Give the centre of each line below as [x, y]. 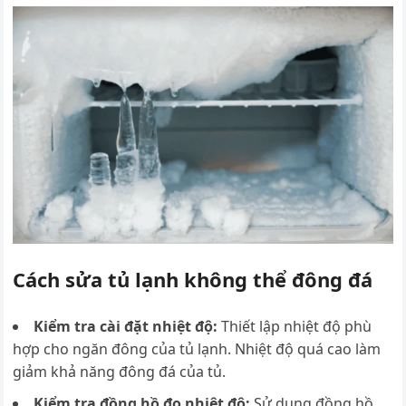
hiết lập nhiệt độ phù [301, 327]
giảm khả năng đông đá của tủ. [120, 372]
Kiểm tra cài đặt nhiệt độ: [128, 327]
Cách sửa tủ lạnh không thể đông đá [193, 280]
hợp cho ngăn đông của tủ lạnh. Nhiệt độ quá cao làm [197, 349]
